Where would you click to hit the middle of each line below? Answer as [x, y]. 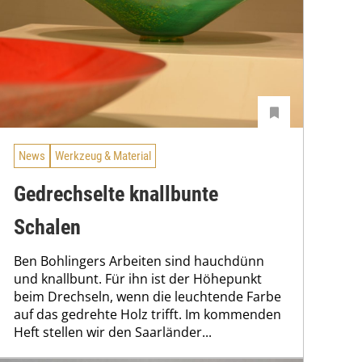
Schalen [47, 227]
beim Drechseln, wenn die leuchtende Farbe [147, 296]
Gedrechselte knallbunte [116, 194]
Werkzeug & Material [103, 156]
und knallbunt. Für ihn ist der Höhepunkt [138, 278]
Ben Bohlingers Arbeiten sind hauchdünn [139, 261]
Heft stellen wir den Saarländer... [113, 332]
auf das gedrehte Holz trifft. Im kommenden [147, 314]
